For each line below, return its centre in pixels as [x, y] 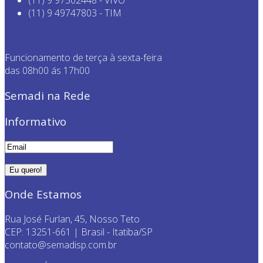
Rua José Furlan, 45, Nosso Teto [72, 219]
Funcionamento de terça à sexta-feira [83, 58]
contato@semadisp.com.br [61, 245]
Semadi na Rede [48, 96]
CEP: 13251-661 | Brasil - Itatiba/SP [79, 232]
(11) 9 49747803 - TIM [75, 13]
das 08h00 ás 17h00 [47, 71]
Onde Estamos [43, 194]
